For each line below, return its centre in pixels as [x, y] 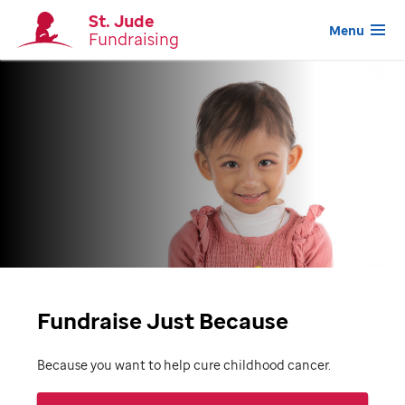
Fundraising [134, 39]
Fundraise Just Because [163, 320]
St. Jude [122, 21]
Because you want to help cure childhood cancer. [184, 365]
